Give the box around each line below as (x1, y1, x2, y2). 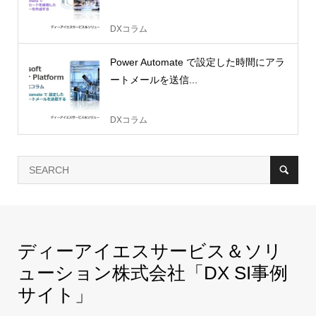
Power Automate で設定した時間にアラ (109, 56, 285, 68)
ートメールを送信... (109, 74, 197, 86)
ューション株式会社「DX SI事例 (17, 262, 288, 284)
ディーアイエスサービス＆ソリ (17, 241, 282, 262)
